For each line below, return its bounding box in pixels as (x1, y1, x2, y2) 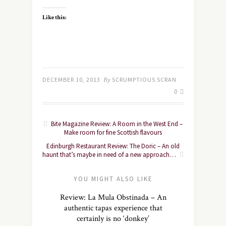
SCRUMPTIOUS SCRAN (112, 76, 177, 83)
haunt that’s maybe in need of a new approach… (42, 150, 178, 159)
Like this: (42, 14, 66, 21)
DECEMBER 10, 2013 (42, 76, 100, 83)
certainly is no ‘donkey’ (77, 213, 149, 224)
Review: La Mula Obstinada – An (60, 192, 166, 203)
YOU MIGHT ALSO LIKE (73, 175, 153, 183)
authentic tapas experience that (64, 203, 162, 213)
